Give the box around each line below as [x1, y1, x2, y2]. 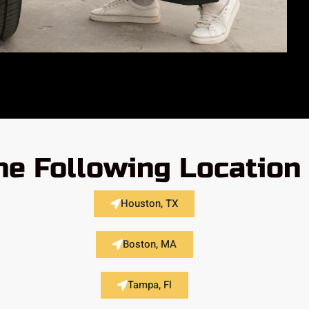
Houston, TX [121, 195, 179, 211]
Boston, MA [122, 236, 177, 252]
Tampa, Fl [127, 277, 172, 292]
